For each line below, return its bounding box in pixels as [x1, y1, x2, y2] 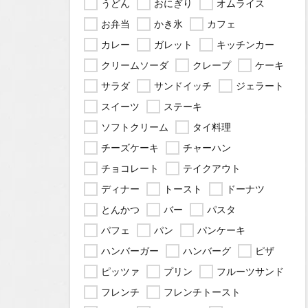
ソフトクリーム [101, 121, 168, 133]
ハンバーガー [101, 245, 159, 256]
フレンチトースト [164, 286, 241, 298]
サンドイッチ [154, 80, 212, 91]
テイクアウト [183, 162, 241, 174]
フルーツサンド [217, 265, 284, 277]
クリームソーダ [101, 59, 168, 71]
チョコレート [101, 162, 159, 174]
